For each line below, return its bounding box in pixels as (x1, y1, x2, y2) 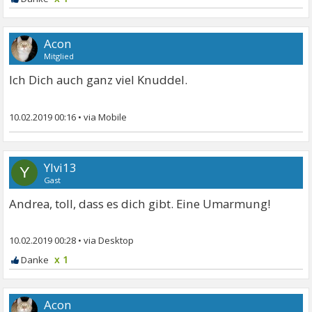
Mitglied (44, 50, 75, 61)
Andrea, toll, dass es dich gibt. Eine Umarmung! (9, 195, 271, 212)
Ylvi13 (44, 159, 77, 175)
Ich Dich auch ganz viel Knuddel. (9, 71, 188, 88)
